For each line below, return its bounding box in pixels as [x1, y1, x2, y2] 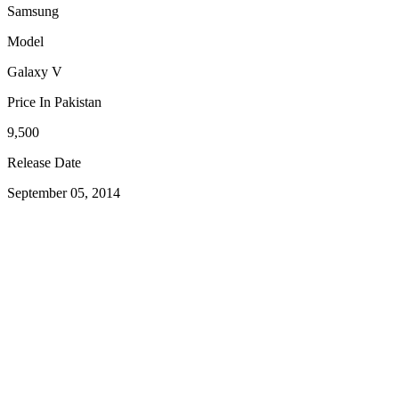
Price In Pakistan [7, 94, 102, 110]
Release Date [7, 155, 81, 171]
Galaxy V [7, 64, 62, 80]
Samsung [7, 4, 59, 20]
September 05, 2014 [7, 185, 120, 201]
